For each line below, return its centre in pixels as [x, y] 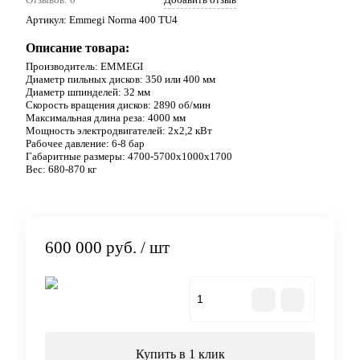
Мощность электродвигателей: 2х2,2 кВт [119, 130]
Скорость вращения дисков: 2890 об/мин [118, 104]
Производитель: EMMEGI [84, 66]
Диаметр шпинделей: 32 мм [88, 92]
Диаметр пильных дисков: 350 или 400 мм [121, 79]
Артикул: [47, 19]
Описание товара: [78, 47]
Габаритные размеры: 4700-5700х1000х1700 [129, 156]
